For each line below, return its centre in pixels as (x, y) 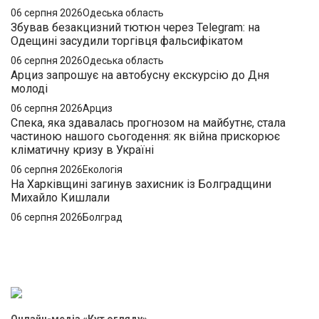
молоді (29, 88)
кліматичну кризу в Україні (82, 150)
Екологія (103, 169)
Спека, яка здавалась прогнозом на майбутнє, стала (148, 122)
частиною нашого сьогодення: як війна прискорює (145, 136)
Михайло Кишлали (60, 197)
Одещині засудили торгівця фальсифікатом (127, 41)
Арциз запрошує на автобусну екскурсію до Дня (140, 75)
